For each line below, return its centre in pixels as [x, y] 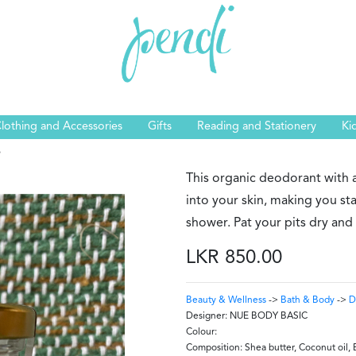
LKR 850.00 [234, 258]
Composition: [214, 348]
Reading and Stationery [257, 127]
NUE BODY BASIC [269, 316]
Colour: [201, 332]
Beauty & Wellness [226, 300]
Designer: [207, 316]
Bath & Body [308, 300]
